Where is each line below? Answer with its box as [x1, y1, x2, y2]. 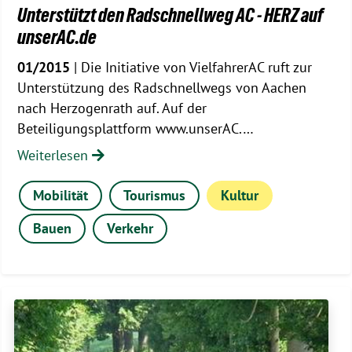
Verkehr [107, 219, 154, 238]
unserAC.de [17, 26, 97, 49]
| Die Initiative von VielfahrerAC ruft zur [70, 58, 312, 77]
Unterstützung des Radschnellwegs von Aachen [17, 79, 306, 97]
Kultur [220, 185, 258, 204]
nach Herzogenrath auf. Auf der [17, 99, 207, 118]
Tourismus [123, 185, 186, 204]
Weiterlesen [17, 146, 92, 165]
